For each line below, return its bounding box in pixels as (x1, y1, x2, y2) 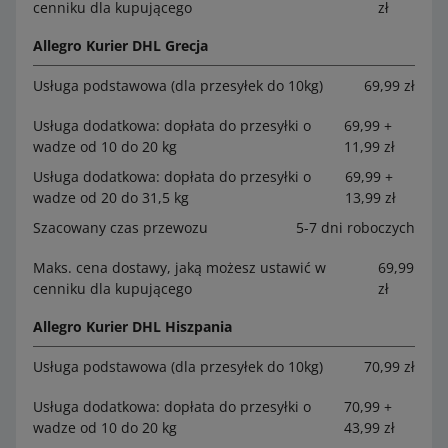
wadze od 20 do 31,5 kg (33, 187, 189, 207)
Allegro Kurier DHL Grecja (33, 35, 208, 55)
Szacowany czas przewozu (33, 217, 208, 237)
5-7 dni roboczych (296, 217, 415, 237)
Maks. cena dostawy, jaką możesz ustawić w (33, 257, 326, 277)
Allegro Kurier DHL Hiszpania (33, 316, 232, 336)
